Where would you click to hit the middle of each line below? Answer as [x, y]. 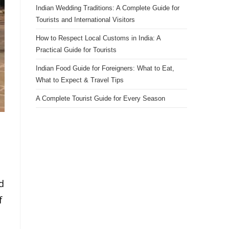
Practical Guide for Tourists [76, 50]
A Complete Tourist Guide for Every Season [100, 98]
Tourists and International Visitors [85, 20]
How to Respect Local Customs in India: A [98, 38]
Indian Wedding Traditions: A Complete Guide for [108, 8]
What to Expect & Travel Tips [80, 80]
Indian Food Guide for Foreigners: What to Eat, [105, 68]
